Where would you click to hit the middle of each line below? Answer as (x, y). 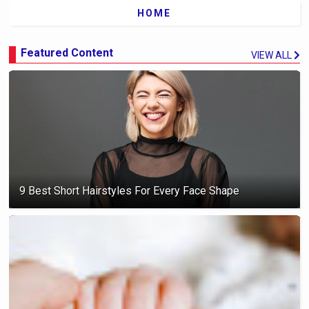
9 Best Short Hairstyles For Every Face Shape (130, 190)
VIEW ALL (271, 55)
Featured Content (67, 52)
